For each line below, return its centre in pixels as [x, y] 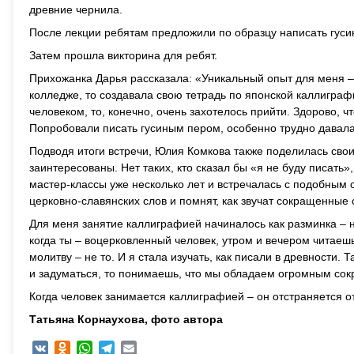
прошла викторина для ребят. [141, 55]
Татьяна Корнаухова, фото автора [126, 319]
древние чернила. [76, 9]
